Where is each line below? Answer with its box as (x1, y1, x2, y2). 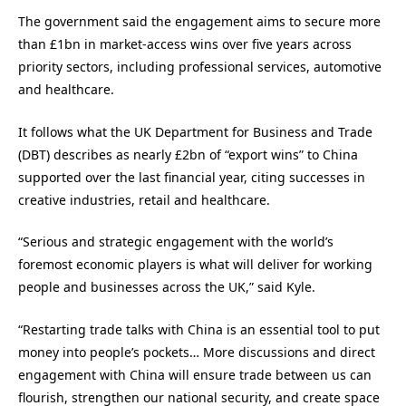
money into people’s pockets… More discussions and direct (18, 343, 375, 361)
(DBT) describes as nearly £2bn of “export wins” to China (18, 145, 358, 163)
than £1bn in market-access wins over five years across (18, 35, 352, 53)
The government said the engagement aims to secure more (18, 13, 381, 31)
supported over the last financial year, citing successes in (18, 168, 365, 186)
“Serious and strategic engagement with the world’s (18, 233, 333, 251)
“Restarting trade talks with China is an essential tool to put (18, 320, 380, 338)
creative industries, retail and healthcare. (18, 190, 270, 208)
